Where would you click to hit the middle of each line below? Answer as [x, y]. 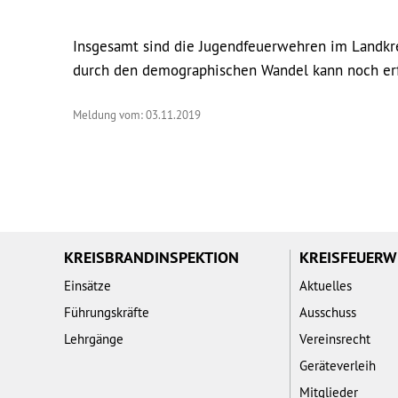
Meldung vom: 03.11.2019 [137, 114]
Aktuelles [326, 285]
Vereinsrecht [335, 338]
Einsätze [88, 285]
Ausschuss [328, 312]
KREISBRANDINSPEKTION [151, 257]
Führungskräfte [107, 312]
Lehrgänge [94, 338]
